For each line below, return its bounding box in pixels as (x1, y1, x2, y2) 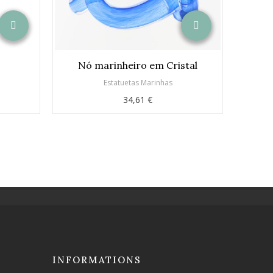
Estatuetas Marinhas (103, 77, 172, 88)
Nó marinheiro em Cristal (78, 58, 197, 71)
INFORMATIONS (52, 253, 141, 266)
